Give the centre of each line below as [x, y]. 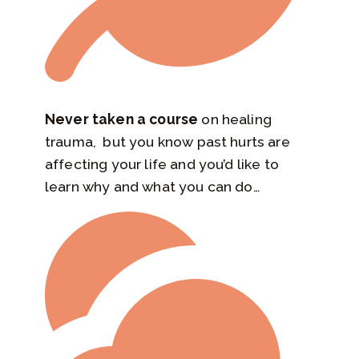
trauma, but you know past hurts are [167, 141]
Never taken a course [122, 119]
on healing [235, 119]
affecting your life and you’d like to [162, 163]
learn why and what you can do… [153, 186]
